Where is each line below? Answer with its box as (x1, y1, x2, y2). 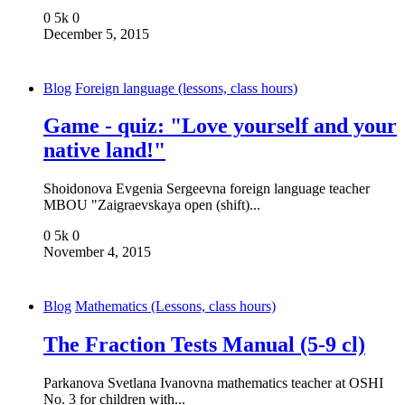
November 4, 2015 (43, 244, 151, 260)
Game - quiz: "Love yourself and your (43, 114, 397, 138)
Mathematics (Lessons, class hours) (75, 298, 276, 315)
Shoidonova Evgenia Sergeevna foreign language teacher (43, 181, 370, 197)
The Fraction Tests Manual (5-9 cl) (43, 333, 365, 357)
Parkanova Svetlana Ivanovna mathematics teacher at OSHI (43, 375, 383, 391)
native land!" (43, 138, 165, 163)
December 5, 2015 (43, 25, 149, 42)
